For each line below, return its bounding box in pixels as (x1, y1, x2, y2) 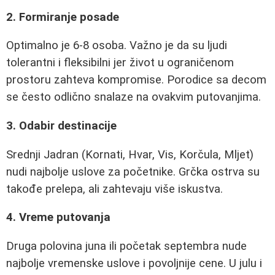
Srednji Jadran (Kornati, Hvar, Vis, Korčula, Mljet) (6, 147, 254, 161)
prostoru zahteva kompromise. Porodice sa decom (6, 73, 266, 87)
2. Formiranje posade (6, 10, 119, 24)
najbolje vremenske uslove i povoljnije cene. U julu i (6, 256, 262, 270)
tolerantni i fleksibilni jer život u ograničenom (6, 56, 234, 70)
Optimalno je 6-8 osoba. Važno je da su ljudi (6, 39, 227, 53)
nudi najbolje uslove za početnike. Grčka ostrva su (6, 165, 260, 179)
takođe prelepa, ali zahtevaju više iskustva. (6, 182, 223, 196)
